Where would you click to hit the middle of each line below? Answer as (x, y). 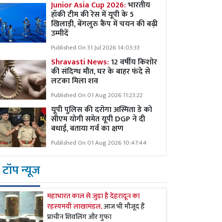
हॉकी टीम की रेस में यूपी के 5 (92, 15)
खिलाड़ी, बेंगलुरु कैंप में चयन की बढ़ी (104, 24)
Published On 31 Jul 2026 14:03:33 (95, 48)
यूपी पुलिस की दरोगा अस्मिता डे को (102, 110)
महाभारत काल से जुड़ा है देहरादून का (93, 196)
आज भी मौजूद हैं (124, 207)
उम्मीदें (60, 33)
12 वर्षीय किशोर (134, 62)
